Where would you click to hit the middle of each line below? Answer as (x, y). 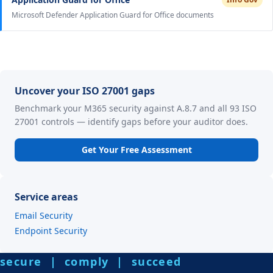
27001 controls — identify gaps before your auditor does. (131, 122)
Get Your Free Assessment (136, 150)
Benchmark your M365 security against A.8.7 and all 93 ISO (136, 108)
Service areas (46, 197)
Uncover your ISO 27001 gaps (85, 91)
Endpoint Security (51, 231)
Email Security (44, 215)
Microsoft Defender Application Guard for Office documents (113, 15)
